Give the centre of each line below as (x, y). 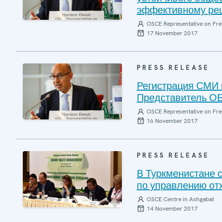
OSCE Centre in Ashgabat (180, 199)
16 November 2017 (172, 121)
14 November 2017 (172, 209)
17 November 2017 (172, 33)
